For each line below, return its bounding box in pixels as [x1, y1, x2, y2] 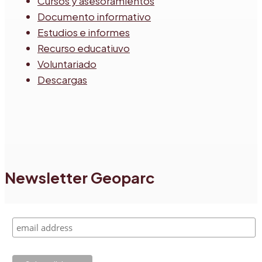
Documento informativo [37, 9, 151, 23]
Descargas [37, 73, 87, 86]
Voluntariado [37, 57, 96, 70]
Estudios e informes [37, 25, 130, 39]
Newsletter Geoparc [5, 167, 155, 187]
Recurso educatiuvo [37, 41, 130, 54]
